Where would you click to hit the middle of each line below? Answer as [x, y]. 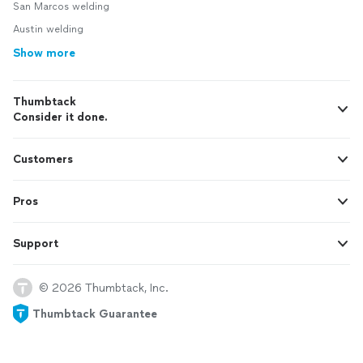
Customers [43, 160]
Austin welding [48, 30]
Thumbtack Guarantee [95, 314]
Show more [44, 53]
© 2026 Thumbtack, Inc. [104, 288]
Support [36, 244]
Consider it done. [60, 117]
